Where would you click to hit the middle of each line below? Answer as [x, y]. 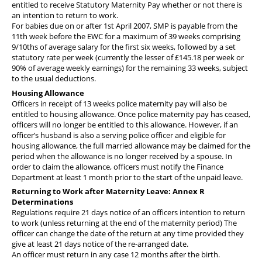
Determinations [42, 202]
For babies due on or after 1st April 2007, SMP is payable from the [125, 26]
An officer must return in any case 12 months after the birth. [116, 255]
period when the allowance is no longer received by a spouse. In [122, 156]
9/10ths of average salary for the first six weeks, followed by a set [124, 47]
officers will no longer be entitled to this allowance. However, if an [125, 124]
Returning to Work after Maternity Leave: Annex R [108, 192]
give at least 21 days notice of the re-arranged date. [100, 244]
